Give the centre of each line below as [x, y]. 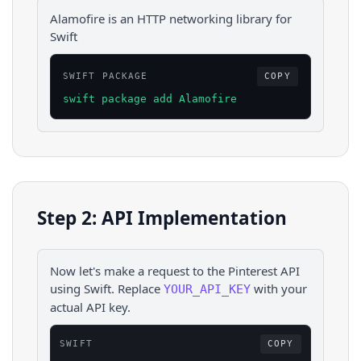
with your [279, 288]
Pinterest [253, 270]
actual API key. [90, 307]
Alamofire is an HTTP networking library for [171, 19]
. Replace [136, 288]
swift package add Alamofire [150, 99]
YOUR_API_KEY [207, 289]
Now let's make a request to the [139, 270]
